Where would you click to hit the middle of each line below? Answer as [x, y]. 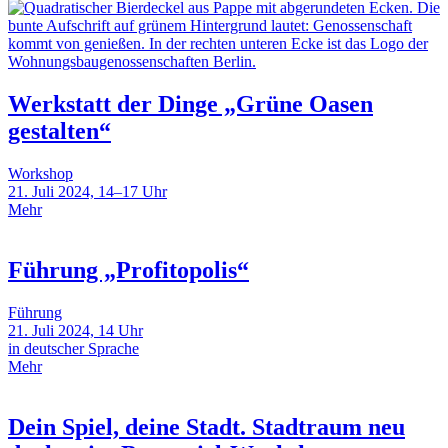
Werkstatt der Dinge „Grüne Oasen [190, 104]
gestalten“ [59, 131]
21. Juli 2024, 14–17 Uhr [87, 192]
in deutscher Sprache [73, 349]
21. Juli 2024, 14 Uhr [75, 331]
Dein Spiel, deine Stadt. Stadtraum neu [206, 427]
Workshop [40, 174]
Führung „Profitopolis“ [128, 270]
